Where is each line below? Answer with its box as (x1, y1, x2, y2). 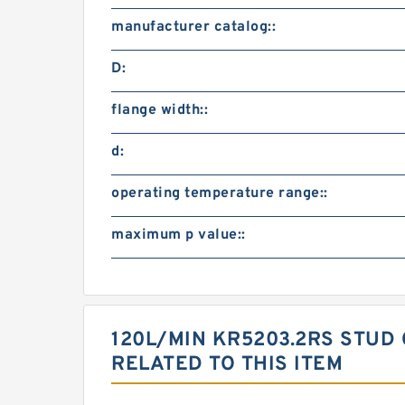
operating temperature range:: (111, 184, 328, 202)
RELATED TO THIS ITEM (111, 353, 343, 377)
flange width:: (111, 101, 208, 119)
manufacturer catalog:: (111, 18, 276, 36)
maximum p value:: (111, 226, 246, 244)
